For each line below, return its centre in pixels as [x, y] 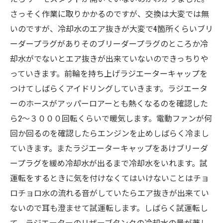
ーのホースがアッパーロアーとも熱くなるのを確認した [109, 103]
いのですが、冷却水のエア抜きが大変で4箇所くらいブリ [111, 28]
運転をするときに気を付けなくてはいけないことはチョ [110, 178]
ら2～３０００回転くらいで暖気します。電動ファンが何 [111, 118]
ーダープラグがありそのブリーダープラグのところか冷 [109, 43]
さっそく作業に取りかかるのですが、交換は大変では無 [110, 13]
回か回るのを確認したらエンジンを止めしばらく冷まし [110, 133]
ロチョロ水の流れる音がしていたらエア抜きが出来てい [110, 193]
